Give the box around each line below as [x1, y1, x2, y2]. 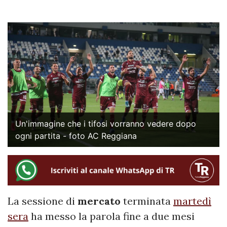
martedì [173, 195, 211, 208]
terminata [123, 195, 173, 208]
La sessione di [8, 195, 78, 208]
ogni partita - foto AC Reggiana [15, 130, 137, 141]
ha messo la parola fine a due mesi [28, 210, 195, 223]
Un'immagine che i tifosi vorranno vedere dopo [15, 118, 196, 129]
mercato [78, 195, 123, 208]
